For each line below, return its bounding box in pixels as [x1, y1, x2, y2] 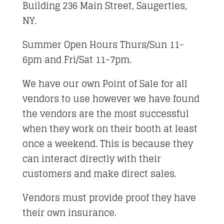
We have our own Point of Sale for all [22, 75, 187, 91]
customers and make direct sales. [22, 165, 176, 181]
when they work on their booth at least [22, 120, 197, 136]
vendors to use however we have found [22, 90, 199, 106]
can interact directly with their [22, 150, 161, 166]
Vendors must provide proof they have [22, 189, 196, 205]
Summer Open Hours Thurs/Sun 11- [22, 36, 184, 52]
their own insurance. [22, 204, 116, 220]
